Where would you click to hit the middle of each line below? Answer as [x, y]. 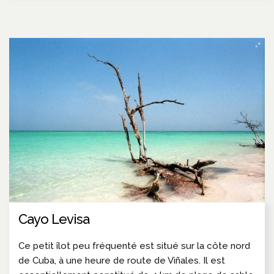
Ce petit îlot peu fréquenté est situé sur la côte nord [134, 246]
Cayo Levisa [54, 219]
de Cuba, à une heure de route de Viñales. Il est [122, 261]
